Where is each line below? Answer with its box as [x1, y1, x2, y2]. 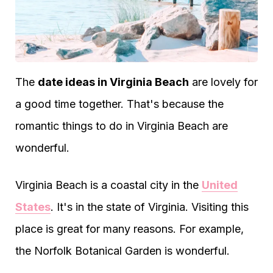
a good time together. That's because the [15, 97, 224, 110]
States [15, 200, 51, 213]
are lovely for [189, 76, 258, 88]
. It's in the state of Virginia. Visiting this [51, 200, 249, 213]
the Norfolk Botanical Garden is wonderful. [15, 244, 230, 257]
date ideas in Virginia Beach [38, 76, 189, 88]
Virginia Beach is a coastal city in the [15, 179, 202, 191]
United [202, 179, 238, 191]
